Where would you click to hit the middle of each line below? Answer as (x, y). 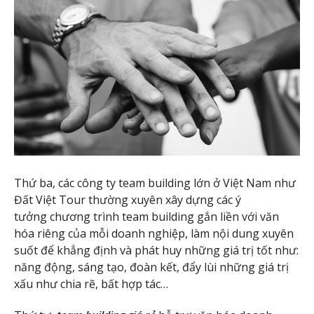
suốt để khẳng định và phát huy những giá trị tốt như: (156, 251)
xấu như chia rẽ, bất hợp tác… (91, 284)
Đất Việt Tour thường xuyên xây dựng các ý (128, 200)
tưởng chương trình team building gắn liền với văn (146, 217)
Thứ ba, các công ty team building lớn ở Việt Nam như (155, 183)
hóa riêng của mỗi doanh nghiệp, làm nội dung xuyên (154, 234)
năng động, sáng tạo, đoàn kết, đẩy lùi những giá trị (151, 267)
